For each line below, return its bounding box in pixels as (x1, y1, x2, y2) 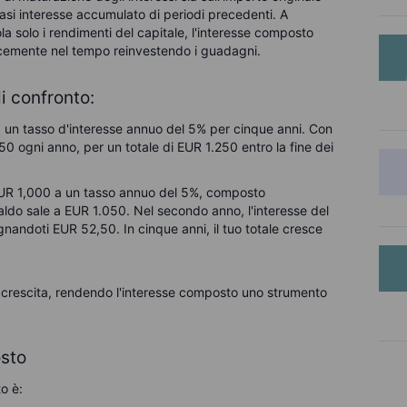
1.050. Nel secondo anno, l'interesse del (93, 203, 330, 218)
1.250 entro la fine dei (205, 139, 334, 154)
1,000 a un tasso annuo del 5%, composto (17, 184, 266, 200)
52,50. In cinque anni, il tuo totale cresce (81, 221, 323, 236)
